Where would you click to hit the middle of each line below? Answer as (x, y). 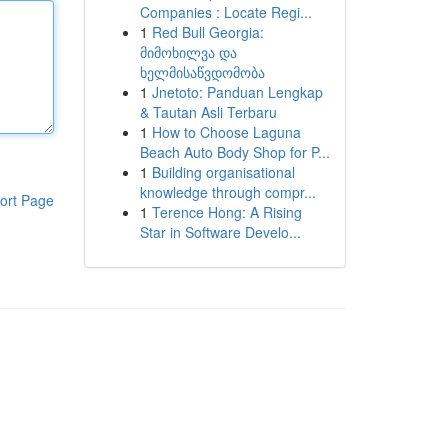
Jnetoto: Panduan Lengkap (237, 92)
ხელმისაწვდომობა (202, 72)
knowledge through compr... (227, 192)
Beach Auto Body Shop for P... (234, 152)
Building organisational (223, 172)
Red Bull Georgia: (207, 32)
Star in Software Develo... (220, 232)
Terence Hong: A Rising (226, 212)
